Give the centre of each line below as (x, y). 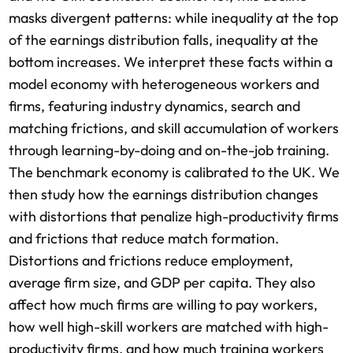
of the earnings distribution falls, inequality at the (163, 40)
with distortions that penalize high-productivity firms (174, 216)
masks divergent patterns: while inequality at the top (173, 18)
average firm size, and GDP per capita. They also (162, 282)
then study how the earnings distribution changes (163, 194)
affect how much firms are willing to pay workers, (163, 305)
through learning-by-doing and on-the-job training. (169, 150)
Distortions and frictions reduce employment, (151, 260)
